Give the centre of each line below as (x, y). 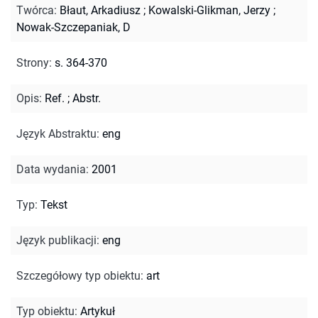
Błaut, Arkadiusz (100, 10)
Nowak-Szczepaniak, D (73, 27)
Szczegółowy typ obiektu (78, 275)
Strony (33, 62)
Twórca (35, 10)
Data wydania (51, 169)
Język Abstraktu (56, 133)
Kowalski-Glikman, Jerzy (209, 10)
